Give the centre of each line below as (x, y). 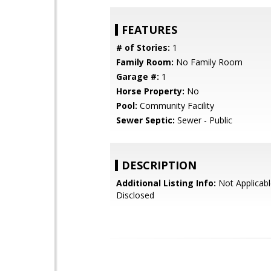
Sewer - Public (204, 120)
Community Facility (176, 106)
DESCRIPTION (159, 165)
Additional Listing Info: (166, 183)
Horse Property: (150, 91)
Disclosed (135, 195)
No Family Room (208, 62)
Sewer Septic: (145, 120)
